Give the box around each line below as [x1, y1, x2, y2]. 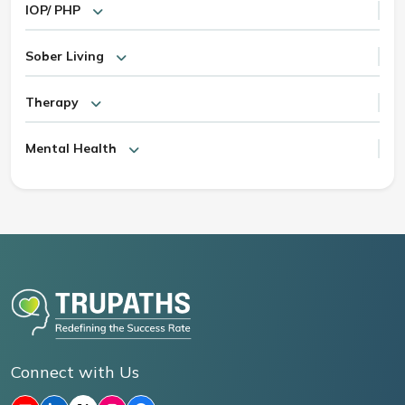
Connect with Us [11, 361, 139, 382]
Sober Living [25, 48, 104, 65]
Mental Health [25, 140, 117, 157]
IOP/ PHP [25, 2, 80, 19]
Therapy [25, 94, 79, 111]
